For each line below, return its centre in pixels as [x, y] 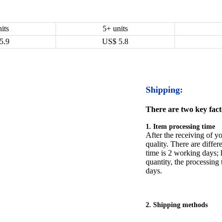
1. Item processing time [180, 127]
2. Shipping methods [177, 205]
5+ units [115, 28]
